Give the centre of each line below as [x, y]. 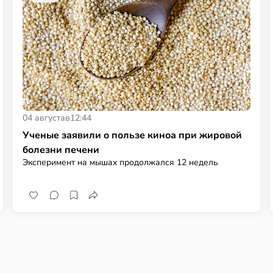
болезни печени [61, 150]
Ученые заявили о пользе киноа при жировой [133, 135]
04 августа [44, 118]
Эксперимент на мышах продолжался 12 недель [121, 162]
